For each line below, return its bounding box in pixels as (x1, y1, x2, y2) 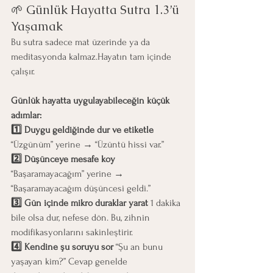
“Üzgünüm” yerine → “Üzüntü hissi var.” (11, 138, 164, 150)
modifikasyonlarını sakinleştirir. (11, 226, 133, 238)
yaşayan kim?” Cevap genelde (11, 255, 130, 267)
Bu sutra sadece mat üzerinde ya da (11, 36, 152, 48)
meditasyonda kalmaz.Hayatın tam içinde (11, 51, 174, 62)
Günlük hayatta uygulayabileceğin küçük (11, 94, 172, 106)
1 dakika (151, 197, 183, 208)
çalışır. (11, 65, 35, 77)
